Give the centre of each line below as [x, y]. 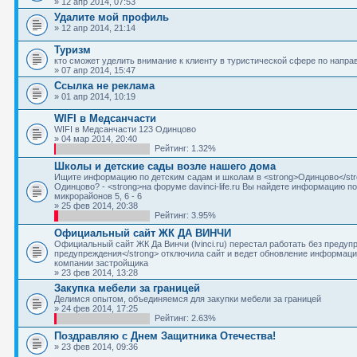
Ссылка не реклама [104, 86]
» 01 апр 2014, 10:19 [95, 96]
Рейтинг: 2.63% [183, 318]
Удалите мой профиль [112, 17]
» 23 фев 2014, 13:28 [96, 273]
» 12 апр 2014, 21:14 [95, 28]
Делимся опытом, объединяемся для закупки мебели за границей [188, 299]
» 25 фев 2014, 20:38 [96, 206]
